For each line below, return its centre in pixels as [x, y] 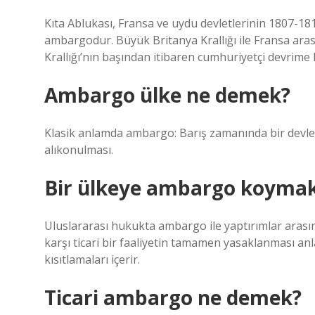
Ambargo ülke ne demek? [167, 95]
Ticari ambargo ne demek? [173, 297]
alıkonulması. [79, 150]
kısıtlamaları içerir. [92, 259]
